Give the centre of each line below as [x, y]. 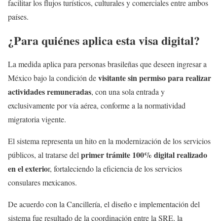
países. [18, 16]
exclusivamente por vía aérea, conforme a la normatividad [97, 105]
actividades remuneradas [50, 91]
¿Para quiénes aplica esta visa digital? [104, 40]
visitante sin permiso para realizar [155, 77]
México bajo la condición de [53, 77]
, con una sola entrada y [128, 91]
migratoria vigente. [37, 119]
